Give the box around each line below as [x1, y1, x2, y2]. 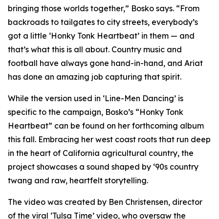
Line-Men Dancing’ [105, 93, 178, 103]
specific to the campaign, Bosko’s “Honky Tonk [8, 107, 183, 117]
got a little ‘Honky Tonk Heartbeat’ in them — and [8, 31, 195, 41]
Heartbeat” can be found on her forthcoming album [8, 121, 204, 131]
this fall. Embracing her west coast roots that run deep [8, 134, 211, 144]
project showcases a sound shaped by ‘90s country [8, 162, 198, 172]
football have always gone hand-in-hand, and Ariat [8, 58, 203, 68]
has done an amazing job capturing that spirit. [8, 72, 181, 82]
